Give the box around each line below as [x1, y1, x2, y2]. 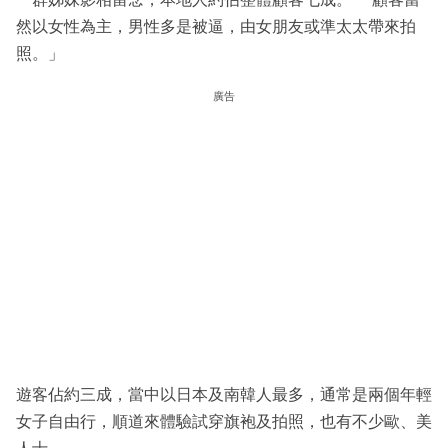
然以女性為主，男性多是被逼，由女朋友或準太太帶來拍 [16, 18, 416, 36]
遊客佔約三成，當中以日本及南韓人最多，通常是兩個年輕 [16, 386, 432, 404]
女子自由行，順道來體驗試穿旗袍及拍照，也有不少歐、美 [16, 413, 432, 431]
